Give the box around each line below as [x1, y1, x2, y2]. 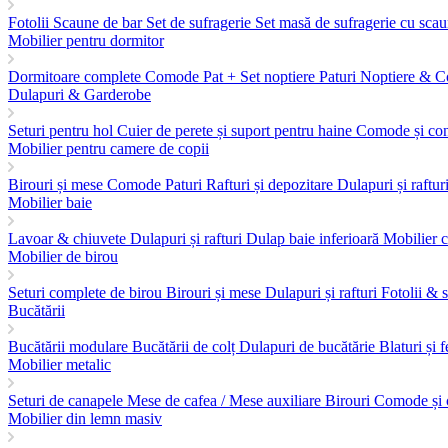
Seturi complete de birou [8, 283, 166, 301]
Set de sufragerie [146, 13, 255, 31]
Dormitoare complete [8, 67, 145, 85]
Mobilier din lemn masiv [8, 409, 162, 427]
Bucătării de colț [132, 337, 239, 355]
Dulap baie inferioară [246, 229, 383, 247]
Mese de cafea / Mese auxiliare [127, 391, 325, 409]
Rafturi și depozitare [206, 175, 337, 193]
